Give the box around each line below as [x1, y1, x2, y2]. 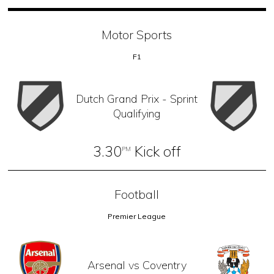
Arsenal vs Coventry [87, 257, 187, 272]
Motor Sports [102, 27, 172, 43]
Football [114, 186, 160, 202]
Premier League [108, 211, 166, 221]
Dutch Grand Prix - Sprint [76, 91, 198, 106]
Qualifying [113, 106, 161, 120]
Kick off [130, 141, 181, 160]
